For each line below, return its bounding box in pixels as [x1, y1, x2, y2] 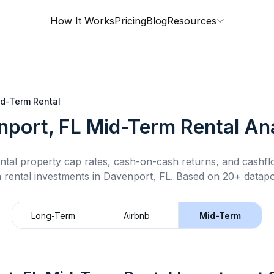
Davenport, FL [103, 170, 171, 182]
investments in [31, 170, 103, 182]
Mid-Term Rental [86, 115, 239, 139]
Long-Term [31, 210, 76, 221]
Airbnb [124, 210, 150, 221]
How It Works [50, 15, 114, 27]
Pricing [114, 15, 146, 27]
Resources [167, 15, 217, 27]
